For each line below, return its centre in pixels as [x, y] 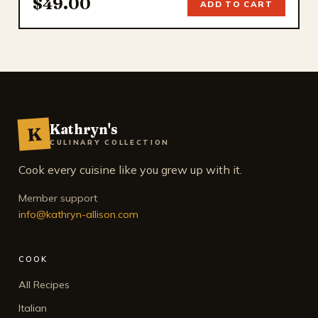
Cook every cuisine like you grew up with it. [130, 169]
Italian [33, 308]
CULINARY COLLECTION [110, 142]
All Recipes [44, 284]
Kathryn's [84, 129]
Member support [58, 198]
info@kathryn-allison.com [78, 214]
